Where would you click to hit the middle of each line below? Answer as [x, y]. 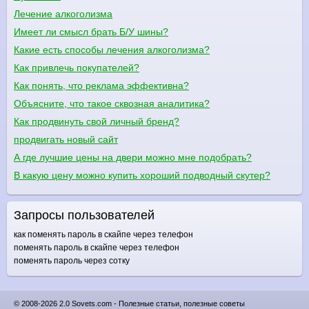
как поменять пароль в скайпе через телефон [103, 234]
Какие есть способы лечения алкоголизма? [112, 49]
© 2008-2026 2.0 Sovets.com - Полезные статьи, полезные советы [129, 303]
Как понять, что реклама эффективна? [101, 85]
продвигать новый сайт [66, 139]
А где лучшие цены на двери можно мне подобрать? [133, 157]
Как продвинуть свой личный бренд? [97, 121]
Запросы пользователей [84, 215]
